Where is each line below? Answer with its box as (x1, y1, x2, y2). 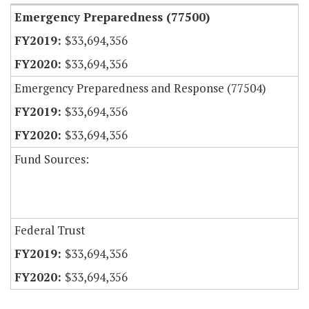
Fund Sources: (14, 151, 89, 168)
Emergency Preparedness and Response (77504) (14, 80, 266, 97)
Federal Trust (14, 222, 86, 239)
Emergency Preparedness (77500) (14, 9, 210, 26)
